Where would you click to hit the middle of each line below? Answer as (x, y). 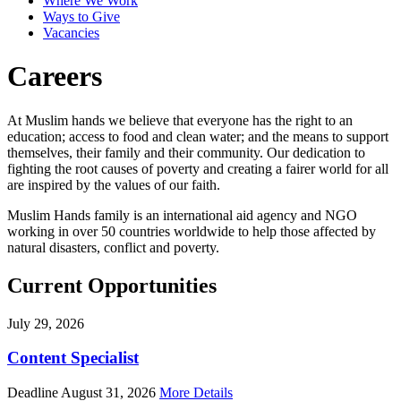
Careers (55, 77)
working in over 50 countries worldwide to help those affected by (192, 231)
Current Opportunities (112, 285)
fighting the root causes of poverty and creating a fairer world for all (198, 168)
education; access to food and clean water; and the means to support (198, 136)
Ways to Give (81, 16)
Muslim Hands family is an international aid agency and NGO (182, 215)
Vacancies (71, 32)
